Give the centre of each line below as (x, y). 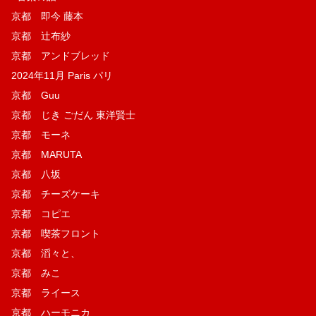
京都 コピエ (41, 213)
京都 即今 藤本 (47, 16)
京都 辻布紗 (41, 36)
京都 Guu (36, 95)
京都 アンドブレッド (61, 55)
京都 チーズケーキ (56, 194)
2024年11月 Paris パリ (62, 75)
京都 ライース (46, 292)
